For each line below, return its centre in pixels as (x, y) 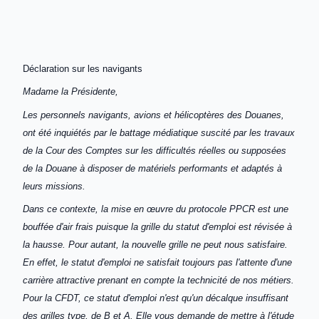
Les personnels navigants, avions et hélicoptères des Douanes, (153, 115)
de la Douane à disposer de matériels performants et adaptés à (152, 168)
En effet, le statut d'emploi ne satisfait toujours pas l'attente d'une (157, 263)
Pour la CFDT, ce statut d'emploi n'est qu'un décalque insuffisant (156, 298)
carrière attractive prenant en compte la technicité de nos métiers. (158, 281)
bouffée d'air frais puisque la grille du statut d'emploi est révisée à (157, 227)
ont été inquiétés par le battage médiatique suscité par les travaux (159, 132)
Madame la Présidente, (70, 92)
